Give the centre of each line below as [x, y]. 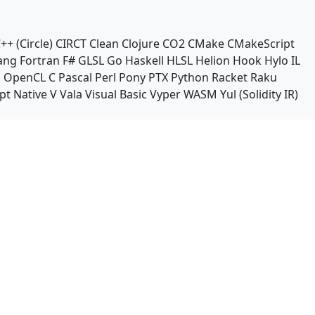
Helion [213, 60]
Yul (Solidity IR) [259, 94]
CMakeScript [261, 44]
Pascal [75, 77]
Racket [230, 77]
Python [190, 77]
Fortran [40, 60]
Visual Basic [116, 94]
